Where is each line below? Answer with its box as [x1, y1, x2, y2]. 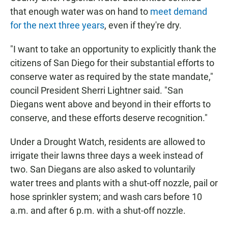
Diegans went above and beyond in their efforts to [10, 99, 211, 110]
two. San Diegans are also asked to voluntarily [10, 164, 195, 175]
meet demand [150, 6, 207, 17]
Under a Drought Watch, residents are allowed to [10, 136, 205, 148]
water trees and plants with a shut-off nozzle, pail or [10, 178, 218, 189]
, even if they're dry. [104, 20, 182, 31]
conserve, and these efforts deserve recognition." [10, 112, 208, 124]
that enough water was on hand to [10, 6, 150, 17]
